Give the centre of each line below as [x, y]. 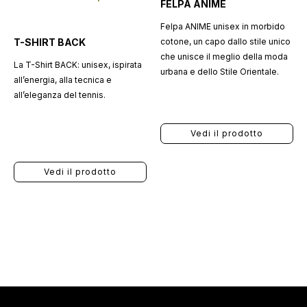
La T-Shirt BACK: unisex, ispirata [77, 65]
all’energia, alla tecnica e [62, 80]
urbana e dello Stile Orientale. [219, 72]
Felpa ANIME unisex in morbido [222, 26]
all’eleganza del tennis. [59, 95]
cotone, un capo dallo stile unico [225, 41]
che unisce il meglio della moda [224, 57]
